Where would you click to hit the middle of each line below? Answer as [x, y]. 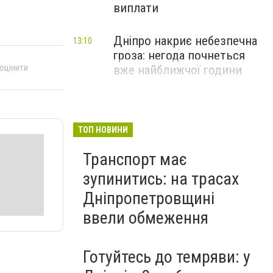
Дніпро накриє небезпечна [185, 41]
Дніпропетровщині [149, 198]
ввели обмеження [146, 218]
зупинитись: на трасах [161, 179]
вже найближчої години [178, 70]
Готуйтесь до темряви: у [167, 257]
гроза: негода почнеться [179, 55]
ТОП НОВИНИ [103, 130]
